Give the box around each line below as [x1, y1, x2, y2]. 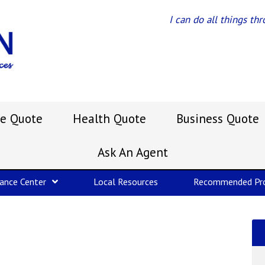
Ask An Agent [98, 144, 168, 160]
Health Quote [72, 111, 146, 127]
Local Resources [93, 176, 158, 188]
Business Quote [176, 111, 259, 127]
